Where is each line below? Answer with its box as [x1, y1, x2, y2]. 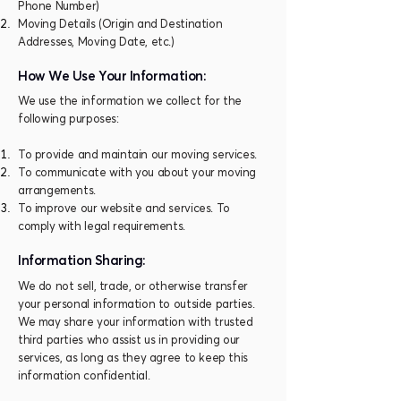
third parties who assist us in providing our [18, 335, 240, 346]
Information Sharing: [18, 254, 146, 268]
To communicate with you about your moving [18, 167, 257, 179]
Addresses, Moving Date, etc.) [18, 37, 175, 48]
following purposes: [18, 114, 119, 125]
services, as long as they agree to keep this [18, 353, 248, 364]
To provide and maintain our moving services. [18, 149, 257, 161]
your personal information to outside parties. [18, 299, 255, 311]
